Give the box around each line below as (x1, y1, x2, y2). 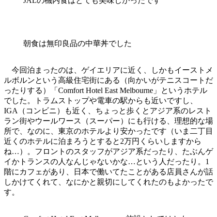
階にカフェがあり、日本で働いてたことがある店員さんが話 (4, 168, 213, 176)
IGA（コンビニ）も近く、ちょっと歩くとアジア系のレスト (4, 107, 212, 115)
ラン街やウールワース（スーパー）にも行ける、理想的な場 (4, 117, 213, 125)
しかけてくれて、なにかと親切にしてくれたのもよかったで (4, 178, 213, 186)
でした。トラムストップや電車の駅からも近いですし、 (4, 96, 198, 105)
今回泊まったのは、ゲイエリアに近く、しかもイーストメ (4, 66, 213, 75)
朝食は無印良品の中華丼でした (23, 39, 132, 48)
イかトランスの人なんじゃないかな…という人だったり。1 (4, 157, 209, 166)
